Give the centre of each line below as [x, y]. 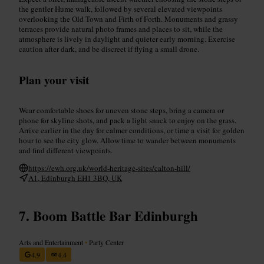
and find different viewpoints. [66, 150]
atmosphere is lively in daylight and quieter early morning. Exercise [127, 39]
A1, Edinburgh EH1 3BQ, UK [75, 178]
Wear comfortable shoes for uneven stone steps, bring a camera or [121, 110]
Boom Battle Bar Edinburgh [115, 215]
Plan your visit [54, 80]
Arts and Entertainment [52, 242]
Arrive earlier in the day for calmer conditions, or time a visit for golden [132, 130]
